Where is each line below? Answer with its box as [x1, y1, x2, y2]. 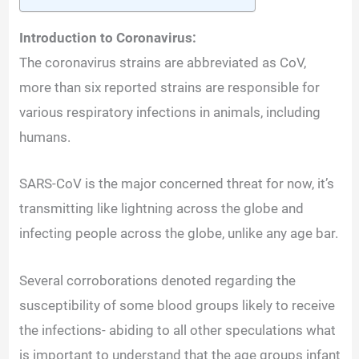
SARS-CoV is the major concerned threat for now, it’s [19, 175, 335, 192]
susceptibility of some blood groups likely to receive [19, 296, 336, 313]
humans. [19, 129, 75, 146]
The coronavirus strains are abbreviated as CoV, [19, 54, 307, 71]
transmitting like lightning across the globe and [19, 200, 305, 217]
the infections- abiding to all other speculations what [19, 321, 337, 338]
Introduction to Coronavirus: [19, 30, 200, 46]
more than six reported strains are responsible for [19, 79, 321, 96]
